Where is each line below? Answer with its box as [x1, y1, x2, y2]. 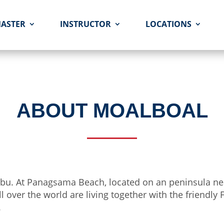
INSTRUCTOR [59, 18, 111, 29]
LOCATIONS [145, 18, 191, 29]
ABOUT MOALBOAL [16, 99, 208, 121]
